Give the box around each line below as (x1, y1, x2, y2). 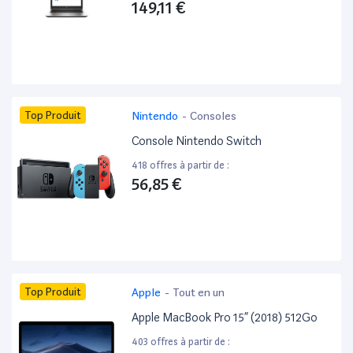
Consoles (190, 110, 237, 123)
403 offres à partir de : (132, 336, 231, 348)
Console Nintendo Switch (132, 134, 262, 149)
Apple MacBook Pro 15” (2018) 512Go (132, 310, 318, 325)
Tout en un (173, 286, 225, 299)
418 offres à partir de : (132, 159, 230, 172)
